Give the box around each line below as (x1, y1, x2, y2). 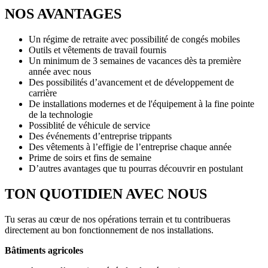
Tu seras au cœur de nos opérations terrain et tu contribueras (5, 214, 230, 224)
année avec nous (29, 66, 91, 77)
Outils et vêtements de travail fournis (29, 45, 166, 56)
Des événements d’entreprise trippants (29, 131, 172, 142)
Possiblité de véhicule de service (29, 120, 150, 131)
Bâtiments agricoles (5, 245, 83, 255)
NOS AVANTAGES (5, 6, 121, 22)
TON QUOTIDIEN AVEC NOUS (5, 185, 207, 202)
